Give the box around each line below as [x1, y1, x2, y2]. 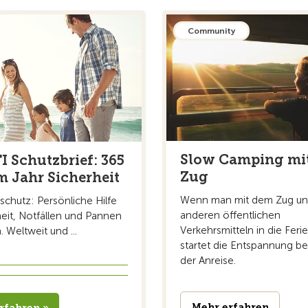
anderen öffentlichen [180, 209, 280, 222]
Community [188, 26, 235, 36]
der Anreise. [180, 254, 236, 267]
